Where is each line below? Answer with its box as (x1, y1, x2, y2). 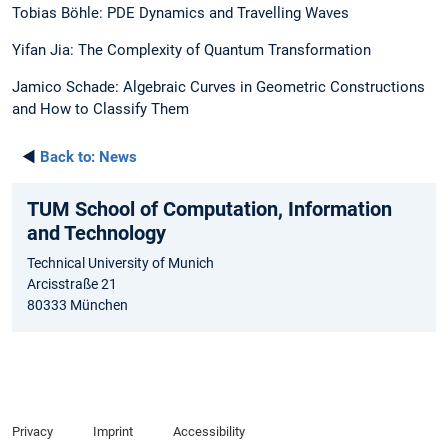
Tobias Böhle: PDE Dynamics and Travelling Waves (12, 3, 349, 22)
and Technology (27, 221, 166, 246)
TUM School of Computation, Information (27, 197, 392, 222)
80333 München (27, 297, 128, 314)
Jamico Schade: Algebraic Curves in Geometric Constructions (12, 78, 425, 97)
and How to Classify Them (12, 100, 189, 119)
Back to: (40, 148, 95, 167)
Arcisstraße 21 (27, 276, 117, 293)
